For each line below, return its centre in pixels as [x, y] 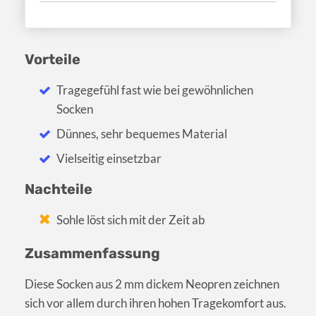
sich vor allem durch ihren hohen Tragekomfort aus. [156, 303]
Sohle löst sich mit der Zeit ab [131, 219]
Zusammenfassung [92, 253]
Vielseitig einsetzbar [109, 158]
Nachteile [59, 189]
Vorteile [53, 59]
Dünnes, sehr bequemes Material [142, 133]
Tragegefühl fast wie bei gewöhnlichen [155, 90]
